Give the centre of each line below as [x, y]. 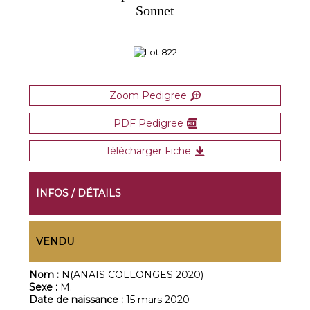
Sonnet [155, 10]
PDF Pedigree [148, 123]
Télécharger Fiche [148, 151]
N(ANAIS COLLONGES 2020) [133, 275]
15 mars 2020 [158, 300]
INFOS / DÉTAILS [79, 193]
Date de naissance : [78, 300]
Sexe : [45, 287]
